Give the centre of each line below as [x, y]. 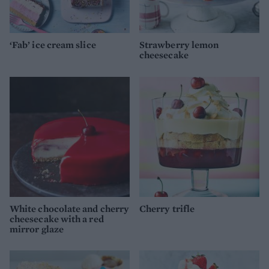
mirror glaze [37, 229]
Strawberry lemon [179, 45]
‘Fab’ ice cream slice [53, 45]
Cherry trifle [167, 208]
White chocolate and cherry [70, 208]
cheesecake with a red [57, 219]
